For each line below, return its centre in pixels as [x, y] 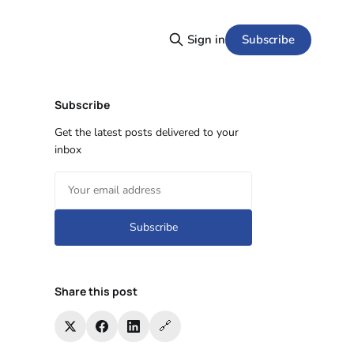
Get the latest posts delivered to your [147, 132]
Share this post [96, 291]
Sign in [206, 40]
